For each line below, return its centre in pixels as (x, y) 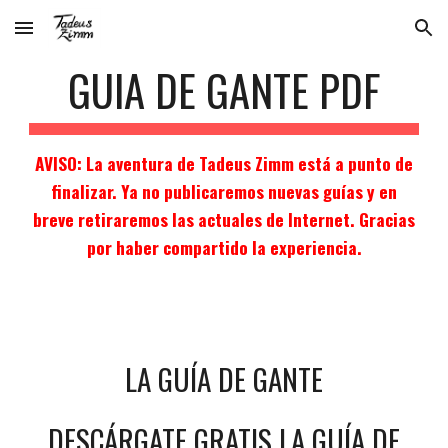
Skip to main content (87, 37)
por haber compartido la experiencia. (224, 247)
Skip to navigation (369, 37)
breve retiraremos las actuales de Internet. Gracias (224, 219)
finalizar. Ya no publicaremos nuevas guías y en (224, 191)
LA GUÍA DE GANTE (224, 378)
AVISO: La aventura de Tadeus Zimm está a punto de (224, 163)
